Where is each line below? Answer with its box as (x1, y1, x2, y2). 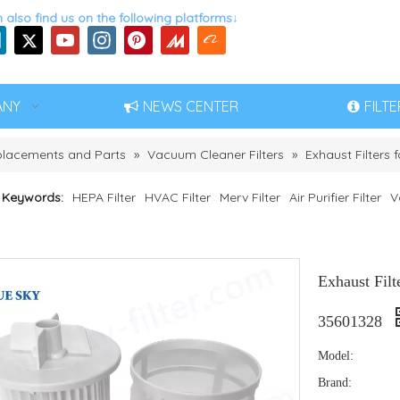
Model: (318, 349, 354, 362)
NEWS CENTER (143, 97, 238, 115)
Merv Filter (220, 189, 280, 205)
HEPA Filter (72, 189, 136, 205)
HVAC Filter (145, 189, 211, 205)
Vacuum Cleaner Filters (147, 146, 284, 162)
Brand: (318, 376, 352, 389)
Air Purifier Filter (289, 189, 381, 205)
